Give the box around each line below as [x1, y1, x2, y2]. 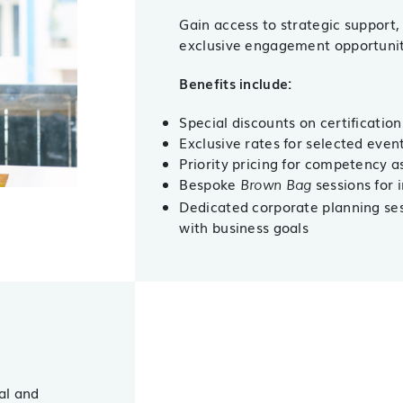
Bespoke [179, 174, 240, 193]
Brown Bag [239, 176, 312, 194]
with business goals [179, 217, 309, 237]
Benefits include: [179, 73, 292, 93]
